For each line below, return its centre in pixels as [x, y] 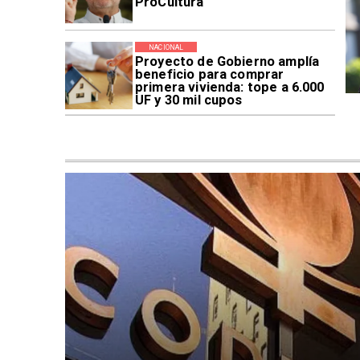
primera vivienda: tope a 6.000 [229, 87]
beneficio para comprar [209, 74]
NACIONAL [166, 47]
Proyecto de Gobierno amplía [227, 61]
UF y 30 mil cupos [188, 100]
